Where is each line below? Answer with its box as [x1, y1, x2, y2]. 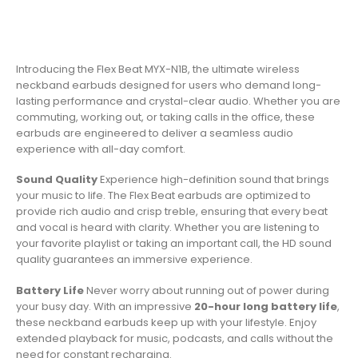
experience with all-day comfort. [16, 141, 185, 157]
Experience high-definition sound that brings [97, 172, 329, 188]
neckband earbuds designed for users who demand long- [16, 77, 321, 93]
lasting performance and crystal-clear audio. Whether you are [16, 93, 340, 109]
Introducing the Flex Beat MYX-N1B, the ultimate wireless [16, 61, 300, 77]
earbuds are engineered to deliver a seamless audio [16, 125, 293, 141]
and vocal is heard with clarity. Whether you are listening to [16, 220, 320, 236]
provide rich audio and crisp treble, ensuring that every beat [16, 204, 328, 220]
